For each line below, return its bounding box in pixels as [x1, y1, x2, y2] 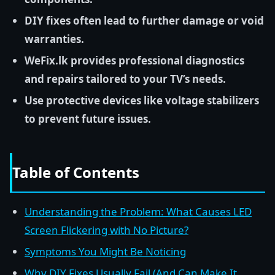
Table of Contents [12, 162, 139, 182]
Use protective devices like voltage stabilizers [25, 93, 259, 107]
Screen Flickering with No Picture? [25, 223, 188, 237]
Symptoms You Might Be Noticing [25, 244, 186, 258]
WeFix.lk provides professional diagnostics [25, 53, 244, 68]
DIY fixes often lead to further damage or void [25, 14, 264, 28]
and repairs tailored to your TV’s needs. [25, 72, 226, 86]
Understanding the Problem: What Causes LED [25, 204, 252, 219]
